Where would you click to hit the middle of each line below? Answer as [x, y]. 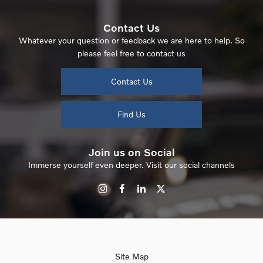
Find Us [131, 114]
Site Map [131, 257]
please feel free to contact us [131, 53]
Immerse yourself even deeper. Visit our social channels [131, 165]
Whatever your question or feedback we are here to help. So [131, 40]
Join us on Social [131, 152]
